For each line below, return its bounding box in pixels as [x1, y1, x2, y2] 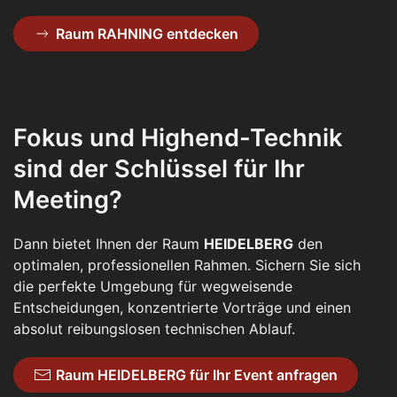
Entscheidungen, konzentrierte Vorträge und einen [13, 298, 351, 316]
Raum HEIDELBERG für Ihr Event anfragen [56, 365, 338, 384]
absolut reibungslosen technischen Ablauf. [13, 319, 295, 338]
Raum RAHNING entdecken [56, 24, 238, 43]
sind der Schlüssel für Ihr [13, 153, 305, 183]
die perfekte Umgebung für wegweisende [13, 276, 292, 295]
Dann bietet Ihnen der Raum [13, 234, 204, 253]
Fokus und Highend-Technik [13, 122, 342, 152]
